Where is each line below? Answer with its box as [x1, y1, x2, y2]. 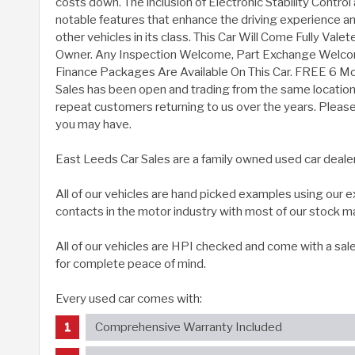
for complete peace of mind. [55, 257, 206, 272]
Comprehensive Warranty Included [94, 319, 282, 334]
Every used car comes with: [55, 292, 202, 307]
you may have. [55, 117, 132, 132]
